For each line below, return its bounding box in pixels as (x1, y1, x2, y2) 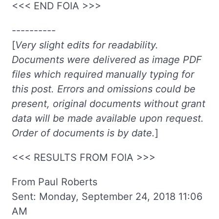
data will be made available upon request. (12, 112, 204, 124)
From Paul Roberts (12, 176, 97, 188)
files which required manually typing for (12, 68, 194, 80)
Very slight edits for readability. (15, 39, 158, 51)
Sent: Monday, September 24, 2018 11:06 (12, 191, 202, 202)
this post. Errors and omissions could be (12, 83, 196, 95)
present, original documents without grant (12, 98, 205, 109)
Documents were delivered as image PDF (12, 54, 202, 66)
